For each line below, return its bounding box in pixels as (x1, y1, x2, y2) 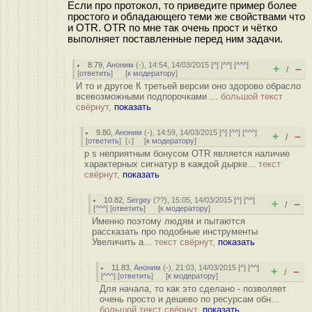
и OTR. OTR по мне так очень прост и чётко (68, 22, 277, 33)
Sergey (127, 196, 152, 204)
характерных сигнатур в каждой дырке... (84, 159, 258, 169)
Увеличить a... (92, 237, 155, 247)
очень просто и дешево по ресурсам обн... (100, 294, 279, 304)
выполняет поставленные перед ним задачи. (68, 33, 283, 45)
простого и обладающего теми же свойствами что (68, 10, 305, 22)
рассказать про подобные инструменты (92, 226, 258, 237)
